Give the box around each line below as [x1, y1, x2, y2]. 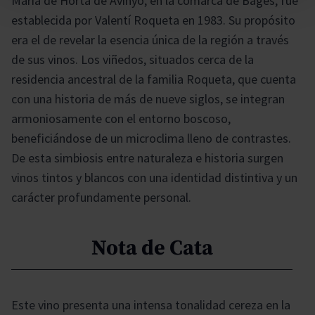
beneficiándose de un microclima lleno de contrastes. [11, 129, 291, 146]
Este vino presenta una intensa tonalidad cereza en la [11, 296, 290, 313]
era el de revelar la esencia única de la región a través [11, 31, 289, 48]
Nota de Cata [91, 234, 213, 262]
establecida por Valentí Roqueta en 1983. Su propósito [11, 11, 295, 28]
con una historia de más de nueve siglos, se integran [11, 90, 285, 107]
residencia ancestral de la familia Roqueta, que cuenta [11, 70, 296, 87]
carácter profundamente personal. [11, 188, 191, 205]
